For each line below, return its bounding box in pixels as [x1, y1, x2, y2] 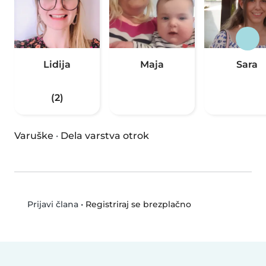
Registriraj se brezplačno [85, 198, 191, 210]
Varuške [14, 130, 53, 142]
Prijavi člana [24, 199, 78, 210]
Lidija [43, 59, 71, 71]
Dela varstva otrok [61, 130, 149, 142]
